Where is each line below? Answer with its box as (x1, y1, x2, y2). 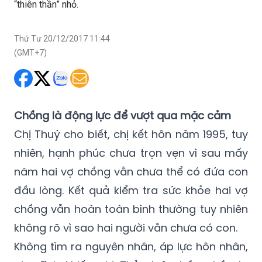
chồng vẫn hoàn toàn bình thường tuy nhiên (14, 202, 248, 217)
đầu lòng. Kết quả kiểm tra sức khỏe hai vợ (14, 183, 248, 198)
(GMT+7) (14, 48, 47, 58)
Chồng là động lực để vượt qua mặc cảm (14, 108, 231, 123)
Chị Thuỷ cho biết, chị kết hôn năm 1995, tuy (14, 127, 248, 142)
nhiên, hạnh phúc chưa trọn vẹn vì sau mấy (14, 146, 248, 161)
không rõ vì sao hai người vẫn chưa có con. (14, 220, 237, 236)
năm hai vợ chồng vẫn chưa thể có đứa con (14, 164, 248, 180)
